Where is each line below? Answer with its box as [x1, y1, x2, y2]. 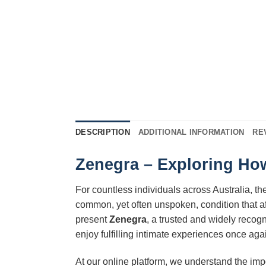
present [75, 214, 109, 225]
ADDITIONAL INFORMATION [138, 127, 245, 137]
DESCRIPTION [75, 127, 130, 137]
